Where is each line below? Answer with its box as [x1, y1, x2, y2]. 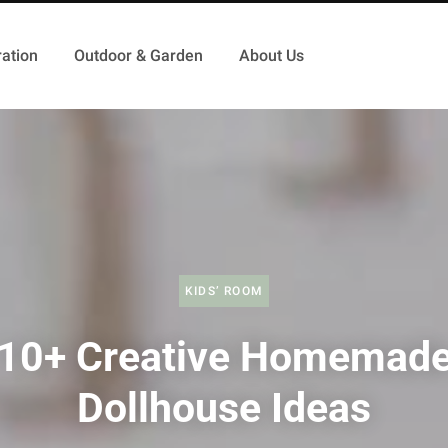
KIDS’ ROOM [185, 283, 263, 298]
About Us [238, 46, 304, 65]
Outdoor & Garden [73, 46, 203, 65]
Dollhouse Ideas [77, 383, 371, 432]
